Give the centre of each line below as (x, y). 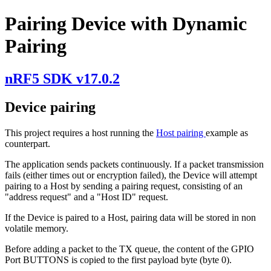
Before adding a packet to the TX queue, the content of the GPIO (129, 249)
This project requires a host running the (80, 132)
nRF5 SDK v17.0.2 (62, 78)
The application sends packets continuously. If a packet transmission (134, 164)
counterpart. (28, 143)
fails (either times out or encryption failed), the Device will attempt (131, 175)
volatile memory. (37, 228)
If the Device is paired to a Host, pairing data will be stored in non (130, 217)
